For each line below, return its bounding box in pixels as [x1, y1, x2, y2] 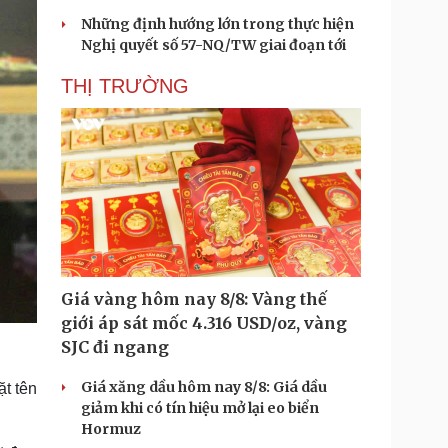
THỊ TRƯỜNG [61, 75, 189, 97]
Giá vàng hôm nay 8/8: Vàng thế [61, 289, 327, 309]
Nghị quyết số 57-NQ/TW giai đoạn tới [81, 36, 346, 54]
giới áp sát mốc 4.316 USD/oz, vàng [61, 313, 347, 333]
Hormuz [81, 420, 141, 438]
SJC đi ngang [61, 337, 169, 357]
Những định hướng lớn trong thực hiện [81, 15, 354, 33]
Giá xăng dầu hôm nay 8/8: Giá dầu [81, 378, 327, 396]
